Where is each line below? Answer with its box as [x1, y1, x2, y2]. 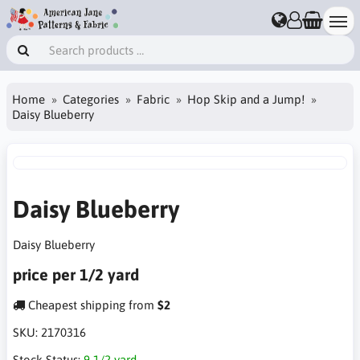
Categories [63, 92, 119, 106]
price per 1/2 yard [13, 265, 139, 284]
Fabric [137, 92, 170, 106]
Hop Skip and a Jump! [187, 92, 305, 106]
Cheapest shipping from [25, 298, 157, 312]
